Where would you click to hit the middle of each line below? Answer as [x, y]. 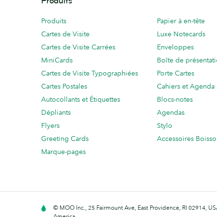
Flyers [50, 126]
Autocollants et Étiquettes [81, 100]
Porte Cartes [176, 73]
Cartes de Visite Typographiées [90, 73]
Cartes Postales [64, 86]
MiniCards [57, 60]
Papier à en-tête [181, 21]
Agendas [171, 113]
